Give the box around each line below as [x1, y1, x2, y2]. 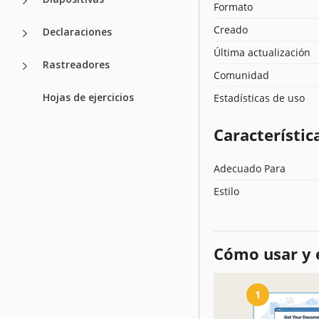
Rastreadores [43, 57, 110, 71]
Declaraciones [43, 24, 112, 38]
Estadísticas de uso [214, 90, 305, 105]
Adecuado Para [214, 161, 286, 175]
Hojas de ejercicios [43, 90, 134, 104]
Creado [214, 22, 248, 36]
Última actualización [214, 45, 310, 59]
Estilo [214, 184, 239, 198]
